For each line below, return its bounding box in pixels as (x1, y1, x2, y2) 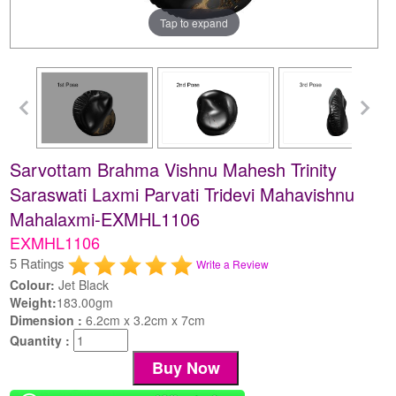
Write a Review (196, 255, 270, 271)
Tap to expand (160, 14, 229, 30)
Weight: (10, 293, 57, 311)
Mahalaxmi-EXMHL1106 (10, 205, 201, 232)
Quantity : (10, 331, 74, 349)
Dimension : (10, 310, 87, 329)
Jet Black (55, 275, 110, 293)
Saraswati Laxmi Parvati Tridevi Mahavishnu (10, 180, 355, 207)
